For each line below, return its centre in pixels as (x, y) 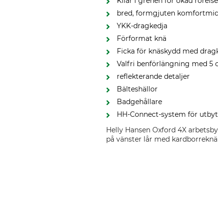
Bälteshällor (137, 89)
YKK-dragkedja (142, 26)
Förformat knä (142, 38)
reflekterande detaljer (154, 76)
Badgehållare (140, 102)
